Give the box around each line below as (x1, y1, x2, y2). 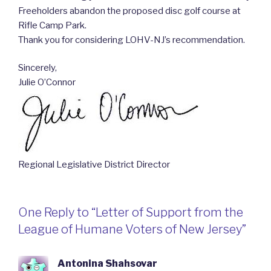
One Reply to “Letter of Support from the (18, 204, 243, 220)
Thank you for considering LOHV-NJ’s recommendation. (18, 34, 245, 45)
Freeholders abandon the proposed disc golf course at (18, 5, 241, 16)
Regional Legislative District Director (18, 159, 170, 171)
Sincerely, (18, 62, 57, 74)
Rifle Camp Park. (18, 19, 87, 31)
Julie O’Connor (18, 77, 76, 88)
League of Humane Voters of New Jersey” (18, 221, 246, 237)
